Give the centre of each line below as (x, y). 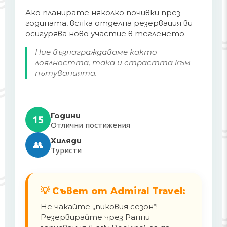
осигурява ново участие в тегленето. (106, 34)
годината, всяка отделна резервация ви (109, 23)
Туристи (66, 150)
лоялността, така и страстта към (113, 63)
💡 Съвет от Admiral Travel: (113, 191)
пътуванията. (66, 73)
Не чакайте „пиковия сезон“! (99, 206)
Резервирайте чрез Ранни (95, 217)
